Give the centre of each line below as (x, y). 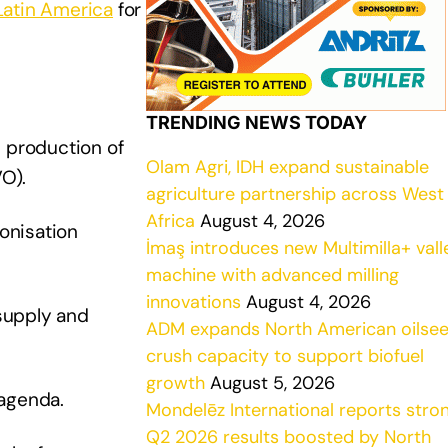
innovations (193, 302)
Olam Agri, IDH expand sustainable (287, 167)
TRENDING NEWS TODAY (256, 122)
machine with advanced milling (272, 275)
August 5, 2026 (270, 383)
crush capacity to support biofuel (285, 356)
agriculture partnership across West (295, 194)
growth (175, 383)
